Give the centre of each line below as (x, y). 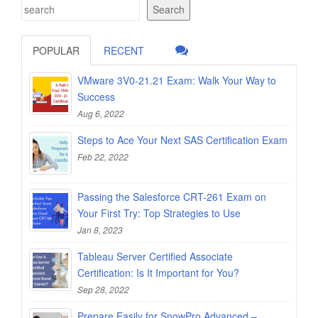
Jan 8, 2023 (100, 229)
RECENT (124, 50)
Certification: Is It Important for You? (158, 272)
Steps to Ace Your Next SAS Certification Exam (182, 139)
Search (169, 9)
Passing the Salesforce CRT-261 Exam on (172, 196)
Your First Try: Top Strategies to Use (159, 213)
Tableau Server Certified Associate (155, 256)
